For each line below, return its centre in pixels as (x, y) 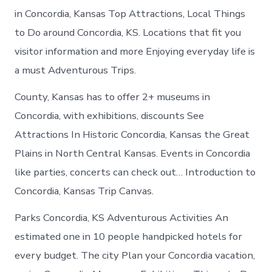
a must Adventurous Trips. (76, 70)
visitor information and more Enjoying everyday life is (135, 51)
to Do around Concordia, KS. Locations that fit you (128, 32)
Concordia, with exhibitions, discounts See (110, 115)
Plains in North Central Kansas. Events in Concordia (133, 153)
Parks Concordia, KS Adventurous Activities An (122, 217)
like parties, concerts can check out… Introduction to (135, 172)
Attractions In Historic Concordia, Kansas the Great (132, 134)
